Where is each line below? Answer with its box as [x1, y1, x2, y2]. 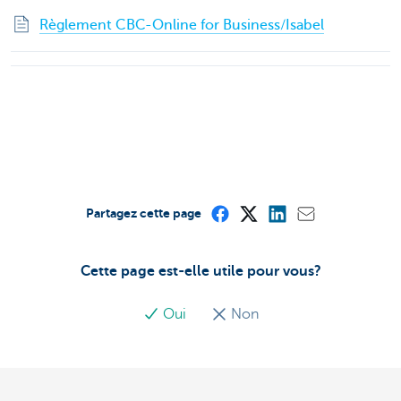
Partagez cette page [85, 206, 201, 221]
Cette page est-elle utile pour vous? [80, 263, 321, 280]
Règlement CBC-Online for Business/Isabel [39, 17, 324, 34]
